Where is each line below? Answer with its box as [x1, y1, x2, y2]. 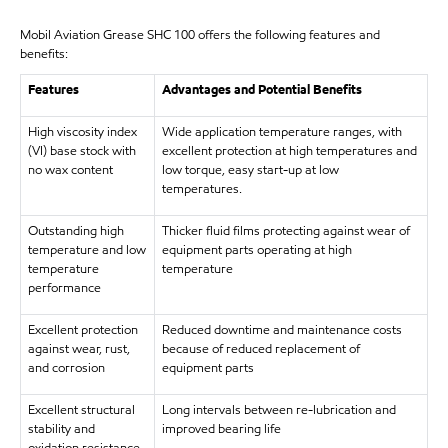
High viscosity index [27, 123, 137, 141]
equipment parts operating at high [161, 241, 352, 259]
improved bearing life [161, 420, 281, 438]
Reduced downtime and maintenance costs [161, 321, 402, 339]
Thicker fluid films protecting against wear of [161, 222, 410, 240]
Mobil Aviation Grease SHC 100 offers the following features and [20, 26, 380, 44]
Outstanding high [27, 222, 124, 240]
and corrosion [27, 359, 105, 377]
